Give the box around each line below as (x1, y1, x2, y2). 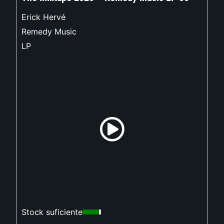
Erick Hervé (21, 12, 66, 22)
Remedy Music (21, 26, 77, 37)
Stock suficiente (21, 207, 83, 217)
